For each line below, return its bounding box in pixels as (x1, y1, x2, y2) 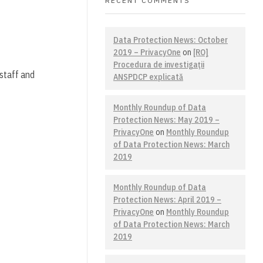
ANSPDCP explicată (113, 71, 183, 82)
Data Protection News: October (113, 34, 228, 45)
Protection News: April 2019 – (113, 194, 221, 205)
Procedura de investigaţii (113, 59, 204, 70)
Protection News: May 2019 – (113, 114, 220, 125)
